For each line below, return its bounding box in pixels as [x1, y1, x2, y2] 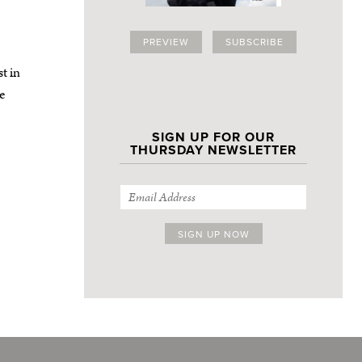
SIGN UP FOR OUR [152, 129, 275, 146]
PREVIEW [143, 36, 189, 48]
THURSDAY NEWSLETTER [130, 142, 297, 159]
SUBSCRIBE [225, 36, 284, 48]
